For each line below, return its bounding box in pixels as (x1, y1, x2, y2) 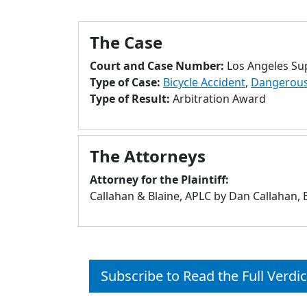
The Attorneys (90, 145, 206, 167)
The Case (90, 31, 162, 53)
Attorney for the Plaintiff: (90, 172, 229, 187)
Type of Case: (90, 75, 163, 90)
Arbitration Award (173, 91, 266, 106)
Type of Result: (90, 91, 173, 106)
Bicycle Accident (163, 75, 245, 90)
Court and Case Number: (90, 58, 227, 73)
